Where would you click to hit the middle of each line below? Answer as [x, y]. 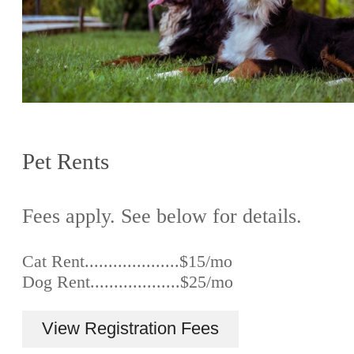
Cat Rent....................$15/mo [127, 262]
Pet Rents [66, 161]
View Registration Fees [130, 329]
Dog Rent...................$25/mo [128, 282]
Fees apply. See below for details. [162, 216]
